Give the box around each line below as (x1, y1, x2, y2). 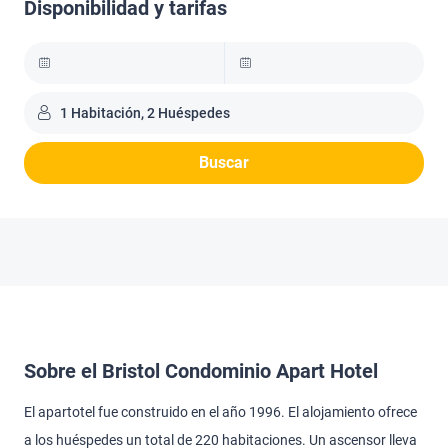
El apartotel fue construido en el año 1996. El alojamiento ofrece (24, 404, 417, 420)
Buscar (199, 153, 249, 172)
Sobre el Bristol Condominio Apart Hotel (24, 359, 378, 383)
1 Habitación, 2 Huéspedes (60, 105, 230, 121)
